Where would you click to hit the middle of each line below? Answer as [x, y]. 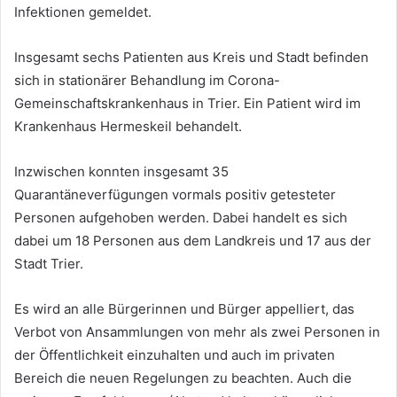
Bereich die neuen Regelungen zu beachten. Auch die [183, 378]
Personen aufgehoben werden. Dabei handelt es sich [181, 217]
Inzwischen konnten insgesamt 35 [121, 171]
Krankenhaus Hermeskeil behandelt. [128, 126]
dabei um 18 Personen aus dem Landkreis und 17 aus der [193, 240]
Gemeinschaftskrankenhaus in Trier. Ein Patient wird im [187, 103]
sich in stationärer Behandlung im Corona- [147, 80]
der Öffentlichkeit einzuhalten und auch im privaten [175, 354]
